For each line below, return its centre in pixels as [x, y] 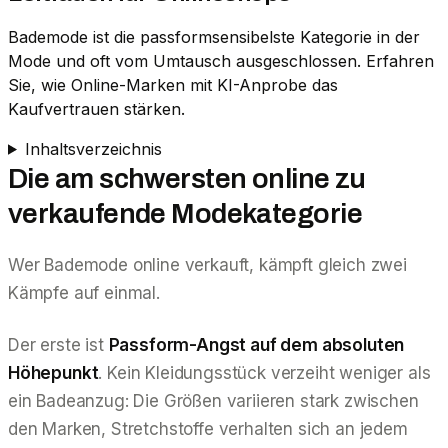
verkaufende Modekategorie [185, 213]
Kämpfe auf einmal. [84, 292]
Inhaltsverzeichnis [93, 148]
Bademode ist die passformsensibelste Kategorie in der [214, 36]
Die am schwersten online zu [187, 178]
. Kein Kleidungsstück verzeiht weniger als [264, 372]
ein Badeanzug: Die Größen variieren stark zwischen [213, 400]
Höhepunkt [53, 372]
